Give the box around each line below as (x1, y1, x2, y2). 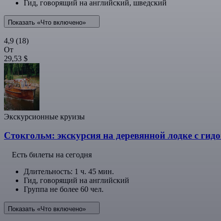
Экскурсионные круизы (4, 112, 85, 121)
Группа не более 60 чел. (24, 185, 104, 193)
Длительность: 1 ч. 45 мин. (24, 167, 114, 176)
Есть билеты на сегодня (12, 150, 92, 159)
